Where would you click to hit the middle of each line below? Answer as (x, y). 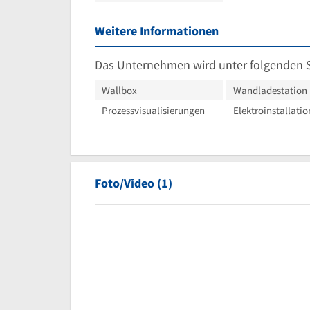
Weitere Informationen (157, 30)
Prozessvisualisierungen (153, 110)
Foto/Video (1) (134, 183)
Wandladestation (270, 90)
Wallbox (119, 90)
